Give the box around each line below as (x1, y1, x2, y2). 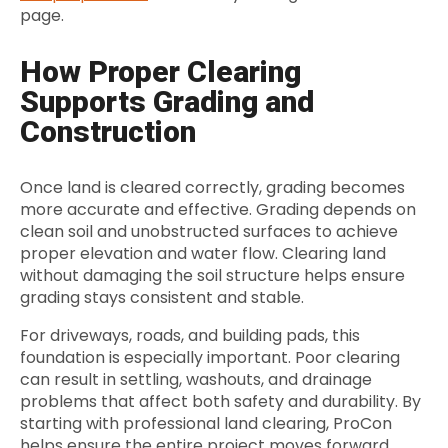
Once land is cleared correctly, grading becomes (20, 176, 405, 200)
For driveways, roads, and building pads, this (20, 324, 360, 348)
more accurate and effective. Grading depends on (20, 198, 416, 222)
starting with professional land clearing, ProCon (20, 412, 392, 436)
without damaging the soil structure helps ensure (20, 264, 405, 288)
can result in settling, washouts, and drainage (20, 368, 372, 392)
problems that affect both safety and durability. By (20, 390, 421, 414)
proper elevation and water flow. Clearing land (20, 242, 386, 266)
